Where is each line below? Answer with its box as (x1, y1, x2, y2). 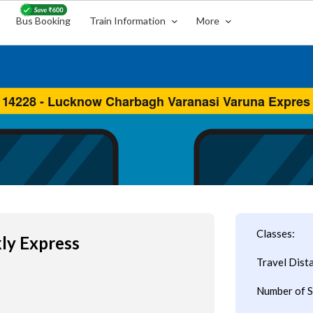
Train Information (89, 15, 168, 27)
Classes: (256, 227, 295, 240)
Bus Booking (16, 15, 71, 27)
